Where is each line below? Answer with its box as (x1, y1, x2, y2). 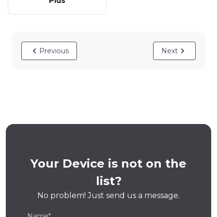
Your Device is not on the (31, 156, 186, 170)
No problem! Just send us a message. (37, 190, 180, 200)
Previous (39, 46, 69, 55)
